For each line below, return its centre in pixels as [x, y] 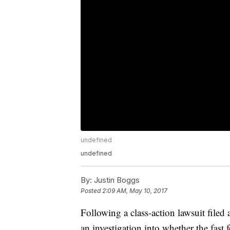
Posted [91, 191]
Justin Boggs [116, 180]
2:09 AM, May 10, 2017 [135, 191]
